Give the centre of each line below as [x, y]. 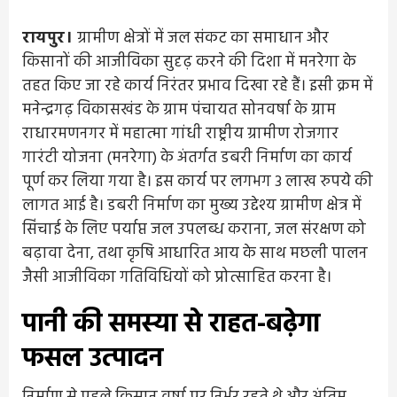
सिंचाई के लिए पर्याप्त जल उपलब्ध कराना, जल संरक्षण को [194, 230]
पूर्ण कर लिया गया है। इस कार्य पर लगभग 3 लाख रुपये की [198, 182]
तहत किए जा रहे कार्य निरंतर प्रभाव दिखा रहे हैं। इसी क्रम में [198, 86]
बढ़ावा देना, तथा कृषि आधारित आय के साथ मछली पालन [195, 253]
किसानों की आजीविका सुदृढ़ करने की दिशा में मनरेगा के [189, 62]
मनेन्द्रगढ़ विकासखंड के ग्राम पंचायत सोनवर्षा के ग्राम [179, 110]
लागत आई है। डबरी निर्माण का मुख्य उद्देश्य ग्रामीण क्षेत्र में [192, 206]
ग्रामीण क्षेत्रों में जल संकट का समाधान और [203, 38]
